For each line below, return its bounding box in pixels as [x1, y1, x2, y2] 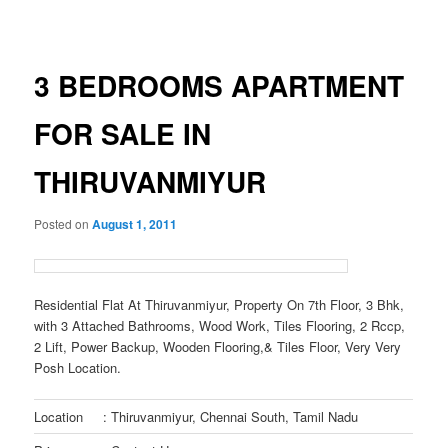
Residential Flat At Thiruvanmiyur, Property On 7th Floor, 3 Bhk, [34, 295, 405, 315]
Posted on [34, 214, 93, 232]
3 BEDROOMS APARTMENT [34, 65, 405, 107]
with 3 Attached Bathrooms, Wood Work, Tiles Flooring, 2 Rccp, [34, 316, 406, 336]
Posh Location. [34, 358, 122, 378]
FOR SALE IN [34, 113, 212, 155]
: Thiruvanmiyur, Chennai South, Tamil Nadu [103, 407, 359, 427]
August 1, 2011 [92, 214, 178, 233]
